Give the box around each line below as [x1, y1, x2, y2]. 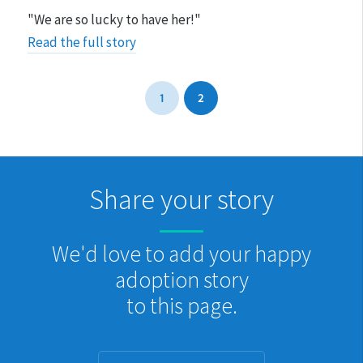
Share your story [89, 181, 274, 216]
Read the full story [27, 32, 136, 51]
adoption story [114, 266, 249, 294]
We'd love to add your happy [52, 240, 311, 268]
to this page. [126, 292, 237, 320]
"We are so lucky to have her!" [27, 10, 201, 28]
